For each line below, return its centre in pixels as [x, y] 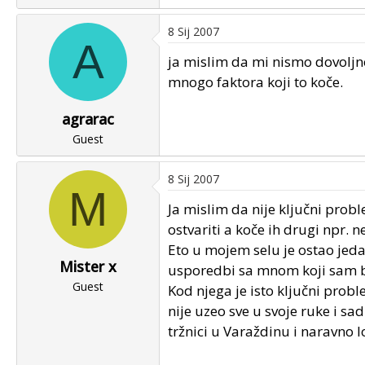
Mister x [88, 266]
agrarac [88, 119]
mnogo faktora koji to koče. [255, 82]
